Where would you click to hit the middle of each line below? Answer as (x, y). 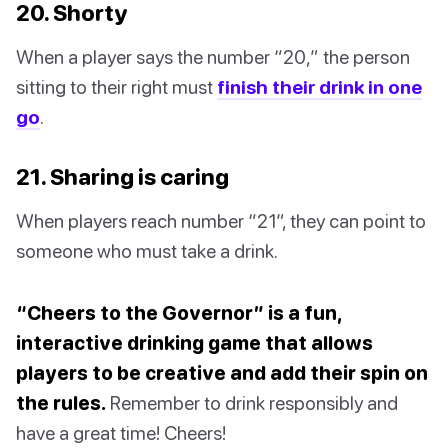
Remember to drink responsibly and (252, 402)
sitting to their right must (116, 86)
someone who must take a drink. (147, 250)
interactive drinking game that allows (194, 342)
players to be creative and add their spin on (222, 372)
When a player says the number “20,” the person (213, 56)
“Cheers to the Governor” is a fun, (178, 312)
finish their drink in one (319, 86)
